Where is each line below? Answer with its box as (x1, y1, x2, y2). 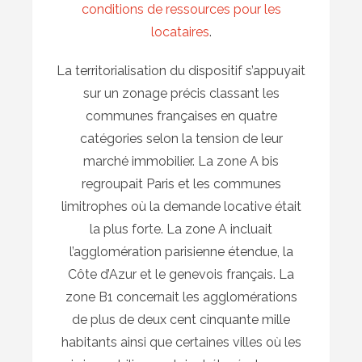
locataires (150, 24, 209, 40)
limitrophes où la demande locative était (61, 199, 301, 215)
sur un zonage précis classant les (82, 86, 280, 102)
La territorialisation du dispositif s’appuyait (57, 63, 305, 79)
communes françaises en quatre (85, 108, 277, 124)
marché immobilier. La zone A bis (83, 154, 279, 170)
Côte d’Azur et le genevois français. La (68, 267, 294, 283)
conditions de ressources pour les (81, 2, 281, 18)
